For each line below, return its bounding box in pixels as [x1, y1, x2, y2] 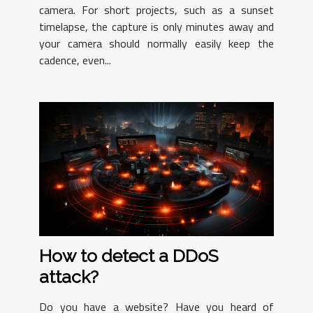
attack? [39, 265, 99, 287]
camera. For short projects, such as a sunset [39, 1, 274, 19]
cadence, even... [39, 52, 111, 69]
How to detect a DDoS [39, 245, 219, 266]
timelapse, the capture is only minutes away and [39, 18, 274, 36]
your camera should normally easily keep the [39, 35, 274, 52]
